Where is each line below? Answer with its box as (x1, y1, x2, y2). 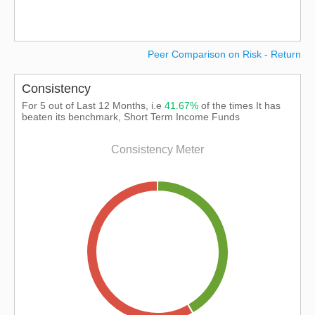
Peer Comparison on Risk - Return (148, 49, 301, 60)
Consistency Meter (111, 143, 204, 155)
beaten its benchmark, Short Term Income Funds (22, 111, 240, 122)
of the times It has (201, 100, 281, 111)
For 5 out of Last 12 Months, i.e (22, 100, 165, 111)
